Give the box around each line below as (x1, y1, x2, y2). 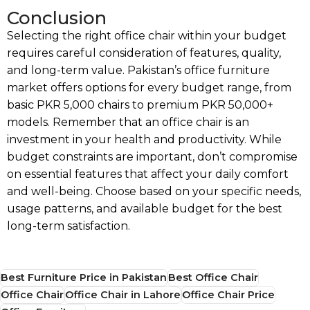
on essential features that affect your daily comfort (7, 167, 289, 181)
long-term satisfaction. (7, 219, 130, 232)
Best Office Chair (168, 271, 258, 284)
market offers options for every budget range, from (7, 80, 291, 94)
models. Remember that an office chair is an (7, 115, 249, 129)
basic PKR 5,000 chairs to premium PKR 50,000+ (7, 98, 273, 111)
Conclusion (7, 6, 107, 29)
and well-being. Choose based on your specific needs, (7, 184, 301, 198)
